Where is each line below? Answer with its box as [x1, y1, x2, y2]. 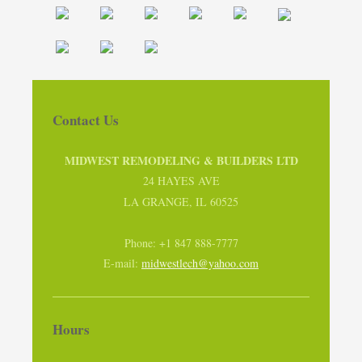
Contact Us [53, 110, 119, 131]
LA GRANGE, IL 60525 [124, 193, 238, 209]
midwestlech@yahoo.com [141, 255, 259, 271]
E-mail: [103, 255, 141, 271]
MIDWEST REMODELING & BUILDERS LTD [64, 151, 298, 169]
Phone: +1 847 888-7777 [124, 234, 238, 250]
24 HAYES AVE [142, 173, 220, 189]
